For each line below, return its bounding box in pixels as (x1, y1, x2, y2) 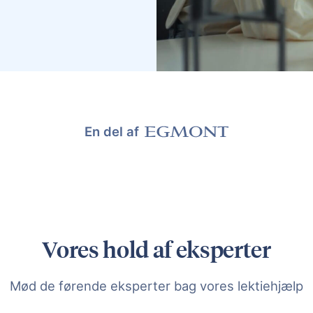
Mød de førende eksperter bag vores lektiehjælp (10, 277, 303, 293)
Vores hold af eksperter (42, 235, 271, 263)
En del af (85, 124, 139, 139)
